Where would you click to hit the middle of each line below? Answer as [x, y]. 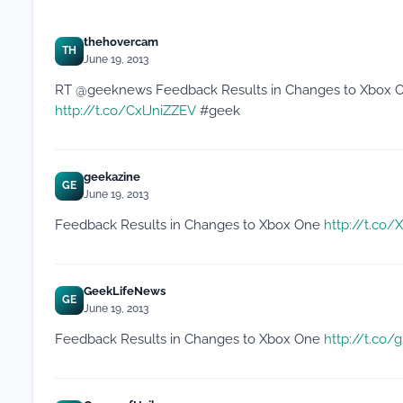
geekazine [112, 177]
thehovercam [121, 42]
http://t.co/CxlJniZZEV [125, 111]
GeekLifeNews [125, 291]
